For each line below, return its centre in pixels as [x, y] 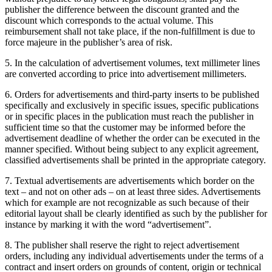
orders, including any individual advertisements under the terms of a [134, 256]
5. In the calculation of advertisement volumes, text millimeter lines [132, 63]
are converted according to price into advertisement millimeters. [126, 73]
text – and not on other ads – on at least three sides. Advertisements [133, 191]
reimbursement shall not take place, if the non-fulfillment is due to [130, 31]
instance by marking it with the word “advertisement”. [108, 224]
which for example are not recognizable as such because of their [127, 202]
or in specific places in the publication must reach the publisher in [129, 116]
